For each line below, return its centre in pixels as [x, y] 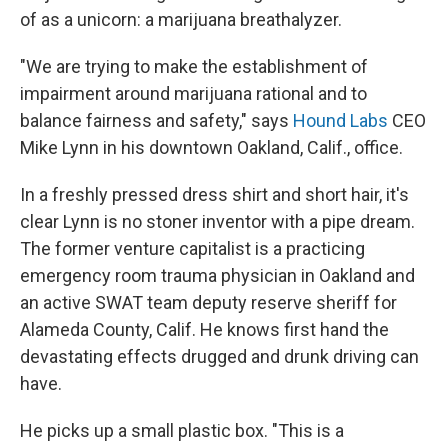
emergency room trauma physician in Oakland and [217, 275]
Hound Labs [340, 120]
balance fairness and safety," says [156, 120]
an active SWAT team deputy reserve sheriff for [208, 302]
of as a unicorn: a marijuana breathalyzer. [181, 19]
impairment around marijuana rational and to [193, 93]
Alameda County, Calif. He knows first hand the [204, 329]
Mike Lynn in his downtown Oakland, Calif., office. [211, 147]
